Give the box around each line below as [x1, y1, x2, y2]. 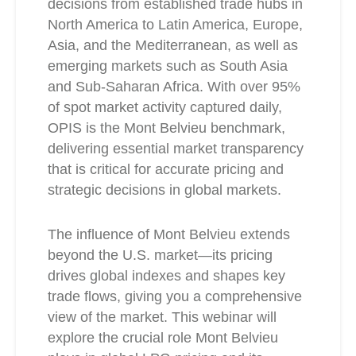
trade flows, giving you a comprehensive [48, 288, 302, 304]
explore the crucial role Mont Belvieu [48, 330, 278, 346]
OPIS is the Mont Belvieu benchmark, [48, 120, 285, 136]
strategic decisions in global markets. [48, 182, 281, 198]
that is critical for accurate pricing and [48, 161, 284, 177]
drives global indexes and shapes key [48, 268, 285, 284]
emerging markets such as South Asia [48, 58, 288, 74]
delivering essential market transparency [48, 141, 304, 157]
